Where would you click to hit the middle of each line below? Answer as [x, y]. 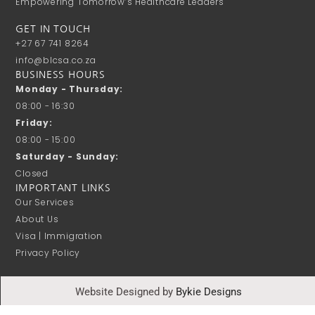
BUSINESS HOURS [60, 74]
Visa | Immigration [59, 236]
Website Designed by [125, 291]
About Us [37, 219]
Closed [32, 173]
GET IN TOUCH [53, 28]
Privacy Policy [48, 252]
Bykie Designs [208, 291]
